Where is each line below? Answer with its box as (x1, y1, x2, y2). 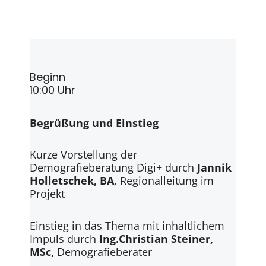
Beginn (30, 69, 65, 84)
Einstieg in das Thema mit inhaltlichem (30, 218, 224, 233)
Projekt (30, 186, 65, 201)
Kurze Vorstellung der (30, 147, 137, 162)
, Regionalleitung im (114, 173, 214, 188)
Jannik (197, 160, 232, 175)
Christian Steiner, (119, 231, 213, 246)
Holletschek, (30, 173, 97, 188)
